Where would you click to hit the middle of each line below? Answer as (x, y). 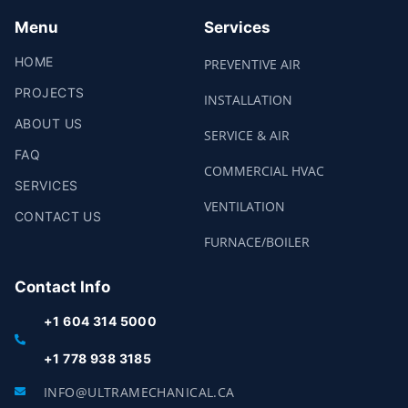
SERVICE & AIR (247, 135)
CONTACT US (58, 216)
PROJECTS (50, 92)
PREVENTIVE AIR (252, 64)
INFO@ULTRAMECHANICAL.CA (139, 392)
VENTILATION (245, 206)
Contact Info (62, 286)
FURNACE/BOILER (257, 241)
